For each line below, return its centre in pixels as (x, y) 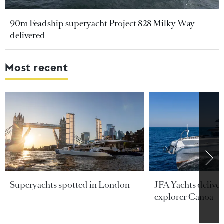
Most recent (37, 68)
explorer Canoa (184, 197)
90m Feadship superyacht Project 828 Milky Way (102, 24)
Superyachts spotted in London (70, 185)
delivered (28, 36)
